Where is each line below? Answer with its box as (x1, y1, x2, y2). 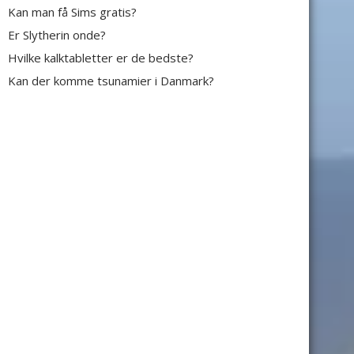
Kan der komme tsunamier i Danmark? (8, 73, 214, 88)
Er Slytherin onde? (8, 27, 106, 43)
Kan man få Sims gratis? (8, 4, 137, 20)
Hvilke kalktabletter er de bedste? (8, 50, 194, 66)
